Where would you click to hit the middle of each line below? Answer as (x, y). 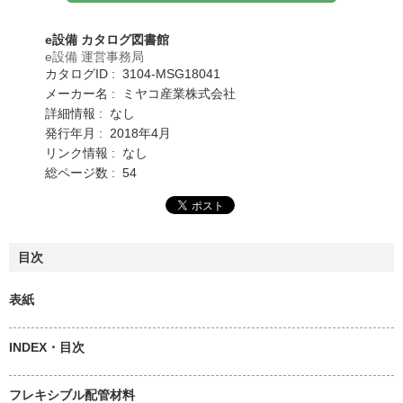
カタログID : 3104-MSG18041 (133, 73)
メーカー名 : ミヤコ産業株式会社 (140, 93)
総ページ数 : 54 (91, 172)
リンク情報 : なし (96, 152)
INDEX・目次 (47, 347)
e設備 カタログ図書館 (107, 39)
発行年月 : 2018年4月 (108, 133)
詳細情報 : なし (90, 113)
